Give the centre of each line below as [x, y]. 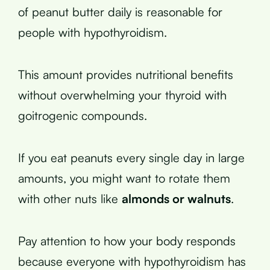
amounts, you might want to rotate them [124, 178]
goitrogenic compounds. [83, 115]
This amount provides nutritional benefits [126, 74]
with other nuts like [70, 198]
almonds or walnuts [176, 198]
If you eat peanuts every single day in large [131, 157]
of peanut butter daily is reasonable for [120, 11]
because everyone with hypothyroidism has [132, 261]
